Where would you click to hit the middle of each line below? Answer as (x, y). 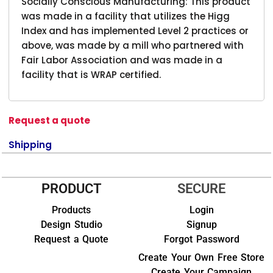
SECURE (202, 188)
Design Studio (71, 224)
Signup (201, 224)
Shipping (30, 144)
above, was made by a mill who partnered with (133, 45)
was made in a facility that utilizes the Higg (126, 16)
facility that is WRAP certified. (91, 74)
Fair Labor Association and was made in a (122, 60)
